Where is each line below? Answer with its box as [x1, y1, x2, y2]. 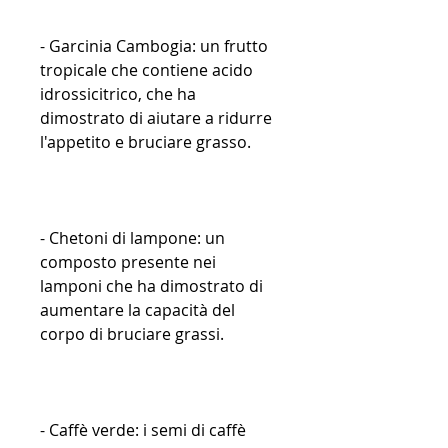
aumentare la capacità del [40, 299, 235, 322]
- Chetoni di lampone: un [40, 227, 225, 250]
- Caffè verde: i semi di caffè [40, 419, 246, 442]
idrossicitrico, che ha [40, 83, 196, 106]
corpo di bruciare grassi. [40, 323, 224, 346]
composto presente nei [40, 251, 216, 274]
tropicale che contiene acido [40, 59, 253, 82]
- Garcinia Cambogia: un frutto [40, 35, 268, 58]
